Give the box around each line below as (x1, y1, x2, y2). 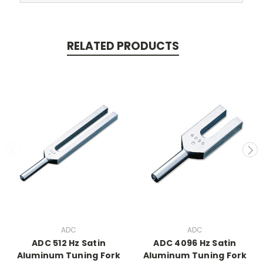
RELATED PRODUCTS (66, 38, 179, 54)
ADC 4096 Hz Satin (153, 237, 237, 249)
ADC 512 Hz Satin (32, 237, 106, 249)
